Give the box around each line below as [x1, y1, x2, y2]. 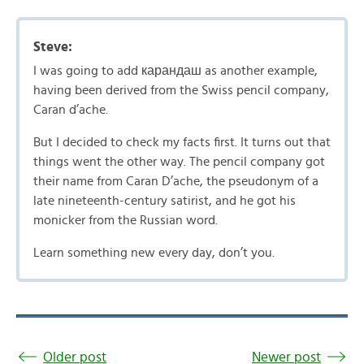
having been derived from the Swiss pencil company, [33, 84, 329, 97]
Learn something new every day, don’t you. [33, 246, 275, 259]
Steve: [33, 40, 72, 54]
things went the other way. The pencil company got [33, 155, 325, 168]
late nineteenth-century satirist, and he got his [33, 194, 296, 207]
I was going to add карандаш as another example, [33, 64, 318, 77]
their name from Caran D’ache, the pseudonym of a [33, 175, 318, 188]
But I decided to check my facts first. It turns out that [33, 136, 331, 149]
